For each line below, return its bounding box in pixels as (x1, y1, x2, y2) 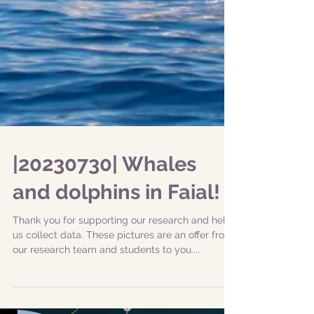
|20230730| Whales (13, 191, 196, 214)
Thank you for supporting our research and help (13, 253, 232, 264)
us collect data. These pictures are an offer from (13, 268, 233, 279)
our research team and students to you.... (13, 282, 200, 294)
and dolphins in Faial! (13, 219, 220, 243)
